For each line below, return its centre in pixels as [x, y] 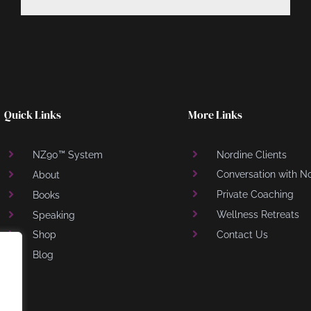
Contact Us [242, 234]
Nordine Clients [251, 154]
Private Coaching [255, 194]
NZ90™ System [67, 154]
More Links [215, 114]
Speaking [53, 215]
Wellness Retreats [258, 214]
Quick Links [32, 114]
